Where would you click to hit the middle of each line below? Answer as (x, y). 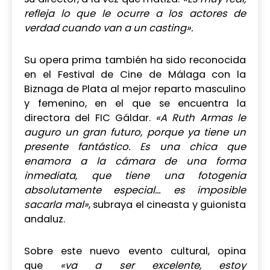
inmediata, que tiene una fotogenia (135, 175)
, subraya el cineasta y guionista (167, 204)
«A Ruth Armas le (201, 118)
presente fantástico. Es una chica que (135, 146)
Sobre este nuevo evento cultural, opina (135, 251)
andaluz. (45, 219)
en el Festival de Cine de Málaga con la (135, 74)
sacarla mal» (56, 204)
